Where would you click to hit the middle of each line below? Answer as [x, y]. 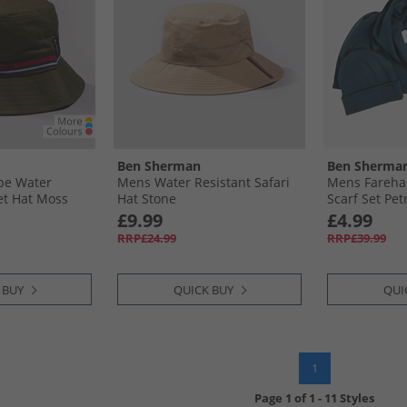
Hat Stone [147, 199]
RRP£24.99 [147, 238]
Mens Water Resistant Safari [203, 182]
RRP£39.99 [357, 238]
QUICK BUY [203, 290]
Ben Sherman [159, 166]
